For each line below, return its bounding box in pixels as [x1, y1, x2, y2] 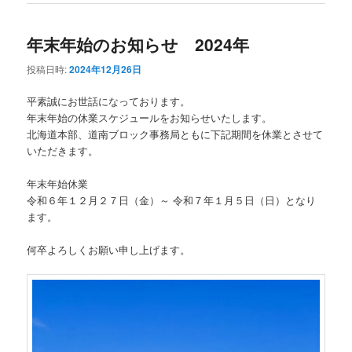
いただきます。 [27, 142, 99, 158]
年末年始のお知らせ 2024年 [27, 32, 250, 57]
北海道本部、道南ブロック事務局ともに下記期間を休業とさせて [27, 126, 324, 141]
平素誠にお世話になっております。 [27, 93, 191, 108]
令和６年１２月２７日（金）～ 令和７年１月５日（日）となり [27, 192, 317, 208]
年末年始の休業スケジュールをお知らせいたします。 [27, 109, 273, 125]
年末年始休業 [27, 176, 99, 192]
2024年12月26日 [69, 61, 142, 76]
